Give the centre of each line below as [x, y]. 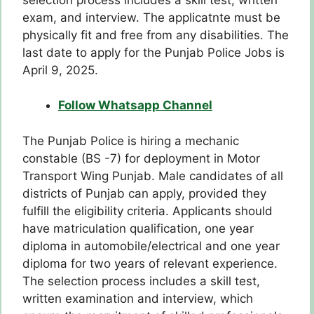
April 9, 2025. [60, 70]
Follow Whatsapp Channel [135, 105]
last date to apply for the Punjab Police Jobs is [153, 52]
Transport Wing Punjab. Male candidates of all [153, 176]
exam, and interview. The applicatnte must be [151, 17]
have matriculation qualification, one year [138, 228]
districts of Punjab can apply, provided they [144, 193]
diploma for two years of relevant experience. [150, 263]
